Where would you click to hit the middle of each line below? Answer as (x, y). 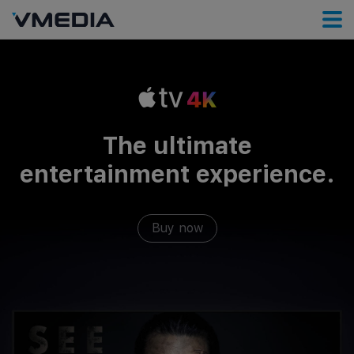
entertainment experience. (177, 174)
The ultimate (177, 145)
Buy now (177, 228)
